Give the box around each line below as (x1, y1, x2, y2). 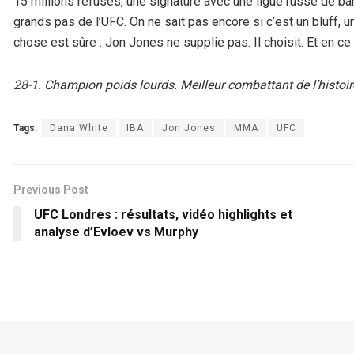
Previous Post (13, 183, 88, 196)
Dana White (50, 122, 108, 134)
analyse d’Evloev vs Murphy (34, 224, 198, 239)
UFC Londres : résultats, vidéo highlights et (34, 206, 292, 222)
